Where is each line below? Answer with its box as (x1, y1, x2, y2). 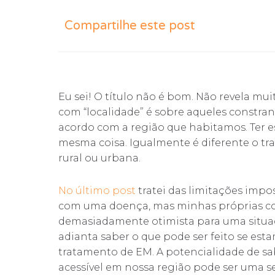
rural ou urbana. (58, 152, 141, 165)
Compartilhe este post (64, 18, 195, 33)
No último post (58, 185, 136, 197)
